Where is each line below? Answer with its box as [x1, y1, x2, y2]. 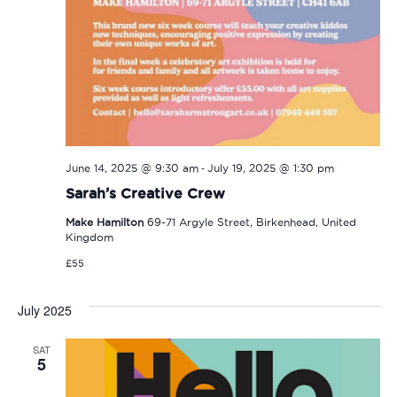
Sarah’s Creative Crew [65, 185, 225, 202]
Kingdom [65, 231, 113, 244]
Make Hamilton [65, 216, 147, 229]
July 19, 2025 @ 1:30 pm [206, 162, 334, 175]
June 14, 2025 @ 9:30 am [65, 162, 198, 175]
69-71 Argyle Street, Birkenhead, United [146, 216, 356, 229]
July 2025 [17, 301, 72, 320]
